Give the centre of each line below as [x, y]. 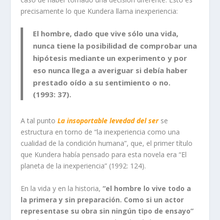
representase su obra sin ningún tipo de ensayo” [107, 211]
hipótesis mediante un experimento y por [110, 58]
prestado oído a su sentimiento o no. [102, 83]
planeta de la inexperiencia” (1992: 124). [83, 166]
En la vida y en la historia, [62, 188]
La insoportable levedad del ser [108, 121]
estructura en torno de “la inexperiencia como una [100, 132]
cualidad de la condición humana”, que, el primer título [107, 143]
